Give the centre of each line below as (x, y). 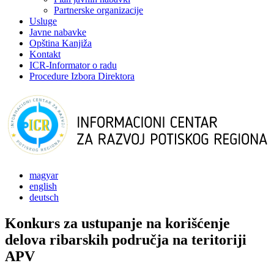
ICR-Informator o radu (73, 65)
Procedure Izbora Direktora (82, 76)
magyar (44, 175)
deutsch (44, 197)
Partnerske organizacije (98, 10)
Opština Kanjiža (61, 43)
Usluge (43, 21)
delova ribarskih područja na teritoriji (126, 239)
